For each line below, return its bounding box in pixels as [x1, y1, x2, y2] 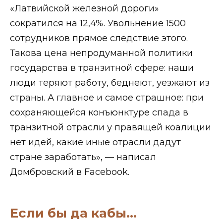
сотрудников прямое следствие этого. [10, 32, 188, 44]
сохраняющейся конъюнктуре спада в [10, 107, 188, 118]
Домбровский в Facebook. [10, 166, 129, 177]
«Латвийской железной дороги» [10, 2, 159, 14]
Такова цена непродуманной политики [10, 47, 193, 58]
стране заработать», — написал [10, 151, 156, 163]
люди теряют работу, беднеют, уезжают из [10, 77, 210, 88]
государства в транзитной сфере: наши [10, 62, 194, 73]
